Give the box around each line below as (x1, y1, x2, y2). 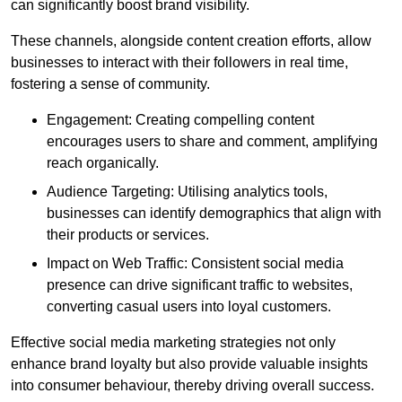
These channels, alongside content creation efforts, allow (11, 33, 371, 49)
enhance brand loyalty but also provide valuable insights (11, 356, 368, 372)
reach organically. (47, 155, 159, 171)
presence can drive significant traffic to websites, (47, 277, 353, 293)
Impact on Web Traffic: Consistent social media (47, 256, 344, 272)
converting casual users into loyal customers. (47, 299, 331, 315)
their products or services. (47, 227, 209, 243)
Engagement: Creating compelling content (47, 112, 314, 128)
